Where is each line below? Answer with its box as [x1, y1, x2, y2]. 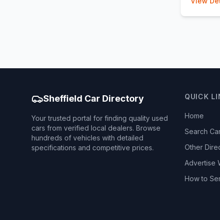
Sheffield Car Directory [43, 93, 144, 104]
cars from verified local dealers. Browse [31, 124, 161, 132]
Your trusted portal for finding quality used [31, 114, 168, 122]
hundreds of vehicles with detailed [31, 134, 143, 142]
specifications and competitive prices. [31, 143, 154, 152]
